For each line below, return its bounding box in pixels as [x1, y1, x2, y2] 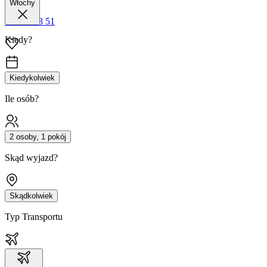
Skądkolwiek [10, 191, 53, 201]
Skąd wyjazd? [5, 153, 58, 163]
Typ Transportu [5, 212, 63, 222]
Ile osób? [5, 94, 39, 104]
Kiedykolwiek [10, 73, 55, 83]
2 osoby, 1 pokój [10, 132, 66, 142]
